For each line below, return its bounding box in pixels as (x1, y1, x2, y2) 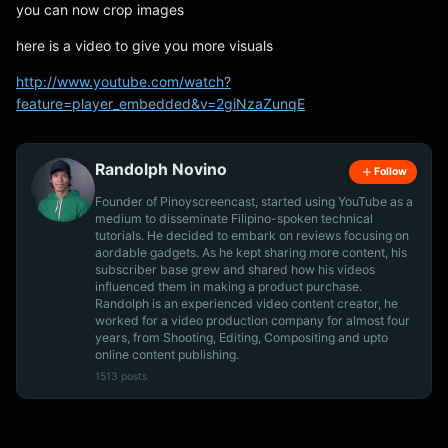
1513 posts (95, 369, 147, 383)
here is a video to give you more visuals (16, 37, 273, 54)
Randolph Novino (95, 160, 227, 179)
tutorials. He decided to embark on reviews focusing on (95, 227, 409, 243)
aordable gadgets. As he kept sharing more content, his (95, 244, 407, 260)
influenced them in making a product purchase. (95, 278, 362, 294)
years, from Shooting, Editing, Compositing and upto (95, 329, 388, 345)
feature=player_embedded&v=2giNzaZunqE (16, 95, 305, 112)
